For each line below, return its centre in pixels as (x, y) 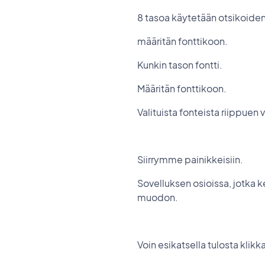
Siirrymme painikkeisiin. (190, 159)
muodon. (159, 197)
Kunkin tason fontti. (180, 65)
